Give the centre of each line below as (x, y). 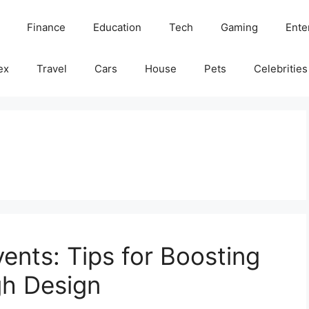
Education (117, 27)
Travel (51, 69)
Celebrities (280, 69)
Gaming (239, 27)
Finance (46, 27)
